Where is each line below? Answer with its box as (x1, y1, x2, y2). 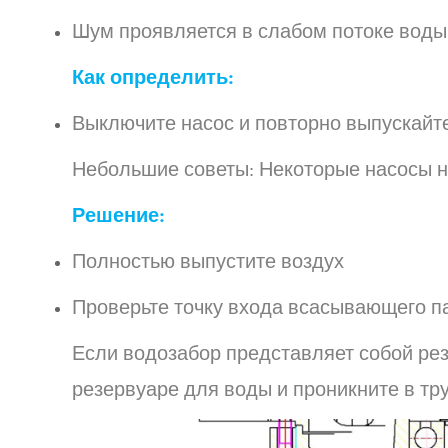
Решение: (72, 205, 164, 227)
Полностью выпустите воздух (72, 251, 344, 273)
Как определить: (72, 67, 233, 89)
